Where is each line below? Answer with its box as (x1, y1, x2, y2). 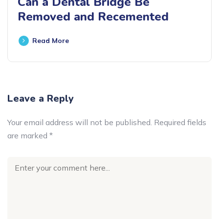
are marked (7, 131, 49, 140)
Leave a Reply (7, 92, 74, 105)
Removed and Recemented (18, 9, 169, 24)
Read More (32, 36, 69, 45)
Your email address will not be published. (7, 117, 152, 127)
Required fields (154, 117, 206, 127)
